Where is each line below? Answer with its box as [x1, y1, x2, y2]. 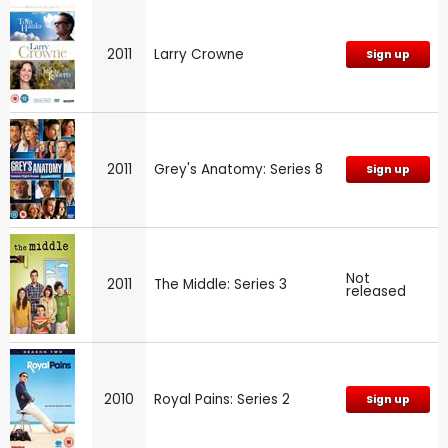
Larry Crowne [154, 44, 244, 64]
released [346, 281, 406, 301]
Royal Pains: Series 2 [154, 389, 290, 409]
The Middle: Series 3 [154, 274, 287, 294]
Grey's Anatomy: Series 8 [154, 159, 323, 179]
